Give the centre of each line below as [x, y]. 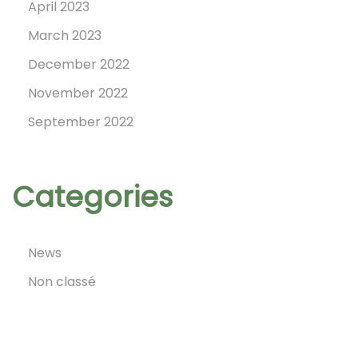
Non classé [62, 282]
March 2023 [65, 36]
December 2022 [79, 64]
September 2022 [81, 122]
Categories [92, 197]
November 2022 [78, 93]
